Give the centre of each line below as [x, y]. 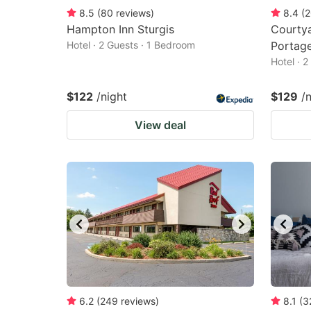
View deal [160, 125]
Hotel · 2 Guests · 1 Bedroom [131, 45]
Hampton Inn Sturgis [120, 29]
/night [112, 96]
